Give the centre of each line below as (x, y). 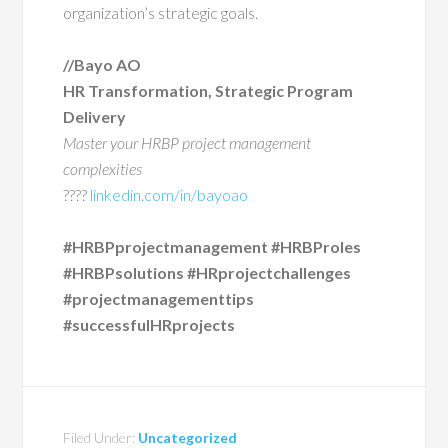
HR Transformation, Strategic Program (208, 91)
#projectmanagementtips (159, 299)
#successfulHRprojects (149, 325)
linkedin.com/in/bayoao (169, 195)
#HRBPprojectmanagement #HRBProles (212, 247)
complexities (103, 169)
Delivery (95, 117)
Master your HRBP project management (187, 143)
